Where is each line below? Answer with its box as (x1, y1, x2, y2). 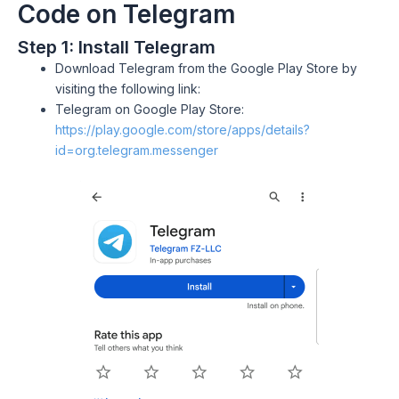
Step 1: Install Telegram (18, 37, 216, 59)
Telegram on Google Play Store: (55, 102, 244, 118)
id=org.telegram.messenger (55, 142, 218, 159)
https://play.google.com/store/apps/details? (55, 122, 310, 138)
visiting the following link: (55, 81, 200, 97)
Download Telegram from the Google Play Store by (55, 61, 357, 77)
